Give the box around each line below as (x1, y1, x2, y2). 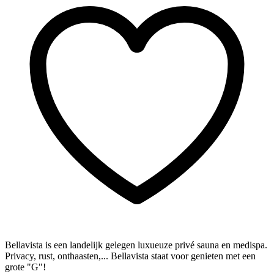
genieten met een (191, 251, 256, 262)
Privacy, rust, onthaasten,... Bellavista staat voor (5, 251, 191, 262)
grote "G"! (5, 262, 46, 273)
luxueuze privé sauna (138, 240, 219, 251)
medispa (233, 240, 265, 251)
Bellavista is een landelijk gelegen (5, 240, 138, 251)
